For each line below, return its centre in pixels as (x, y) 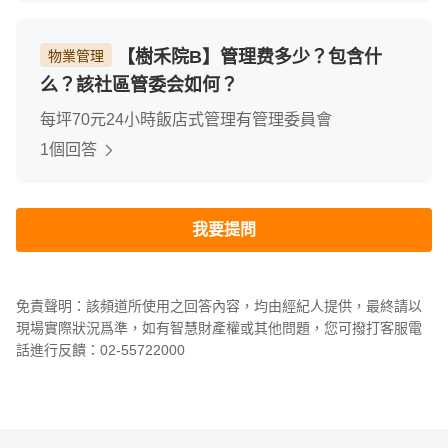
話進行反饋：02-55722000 (100, 350)
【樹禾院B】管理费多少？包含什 (247, 57)
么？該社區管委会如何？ (139, 85)
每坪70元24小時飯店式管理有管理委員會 (186, 119)
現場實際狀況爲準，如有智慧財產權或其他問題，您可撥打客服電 (219, 328)
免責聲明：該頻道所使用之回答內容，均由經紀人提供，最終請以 (219, 306)
